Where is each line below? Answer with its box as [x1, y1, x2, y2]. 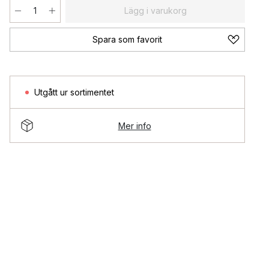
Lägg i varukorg [124, 5, 187, 16]
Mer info [118, 120, 151, 131]
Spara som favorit [92, 34, 162, 44]
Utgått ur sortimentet [34, 87, 114, 97]
